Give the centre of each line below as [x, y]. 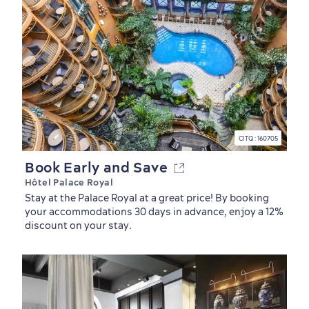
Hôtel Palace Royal [69, 182]
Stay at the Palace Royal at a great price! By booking [147, 198]
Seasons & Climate [69, 281]
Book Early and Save [100, 167]
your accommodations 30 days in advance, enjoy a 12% [154, 212]
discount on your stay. [78, 226]
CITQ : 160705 [258, 138]
